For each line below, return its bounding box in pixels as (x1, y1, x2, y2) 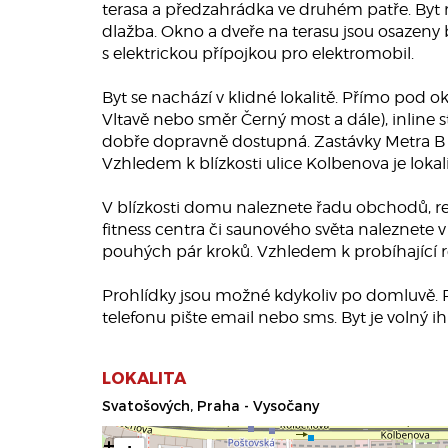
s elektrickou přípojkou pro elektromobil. (102, 44, 414, 63)
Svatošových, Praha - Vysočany (102, 397, 319, 414)
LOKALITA (102, 368, 186, 387)
